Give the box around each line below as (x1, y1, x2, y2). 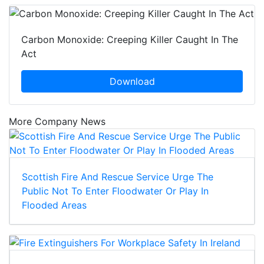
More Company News (9, 115, 105, 127)
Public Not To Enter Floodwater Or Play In (22, 184, 209, 197)
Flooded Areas (22, 199, 87, 211)
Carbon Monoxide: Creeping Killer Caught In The (21, 33, 238, 45)
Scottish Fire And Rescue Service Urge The (22, 170, 213, 183)
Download (109, 75, 155, 87)
